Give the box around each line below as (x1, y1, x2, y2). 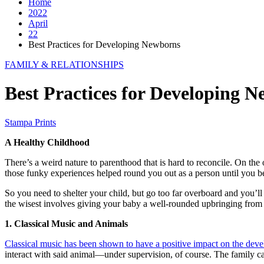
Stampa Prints (5, 117, 56, 127)
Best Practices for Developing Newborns (28, 39, 180, 49)
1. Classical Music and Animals (5, 218, 128, 229)
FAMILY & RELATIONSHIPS (5, 59, 124, 70)
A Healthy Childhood (5, 137, 90, 147)
